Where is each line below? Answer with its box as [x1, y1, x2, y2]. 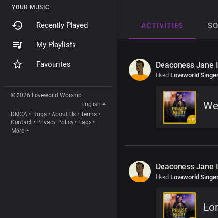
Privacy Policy [36, 119, 73, 126]
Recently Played [36, 21, 88, 30]
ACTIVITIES [141, 21, 183, 30]
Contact [11, 119, 32, 126]
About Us [52, 111, 76, 118]
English [81, 101, 101, 108]
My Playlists [36, 40, 76, 49]
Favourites [36, 60, 71, 69]
